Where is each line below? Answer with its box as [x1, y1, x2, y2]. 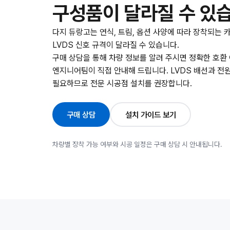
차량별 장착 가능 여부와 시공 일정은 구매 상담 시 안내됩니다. [52, 140, 222, 148]
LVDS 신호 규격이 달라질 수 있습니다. [52, 40, 179, 50]
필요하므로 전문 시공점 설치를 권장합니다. [52, 79, 192, 88]
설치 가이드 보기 [125, 109, 176, 120]
